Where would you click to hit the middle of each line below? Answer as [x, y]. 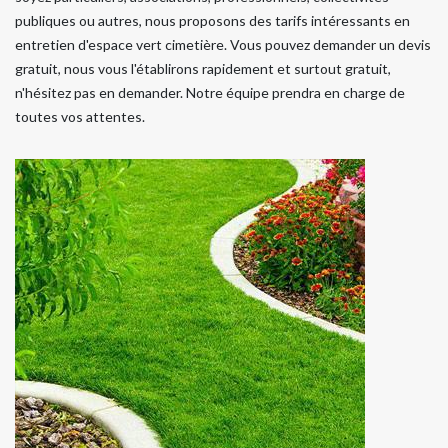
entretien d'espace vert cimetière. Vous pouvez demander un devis [223, 44]
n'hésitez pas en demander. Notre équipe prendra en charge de [210, 92]
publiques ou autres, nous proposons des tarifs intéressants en [212, 20]
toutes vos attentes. [80, 116]
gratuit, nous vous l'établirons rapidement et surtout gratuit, [203, 68]
